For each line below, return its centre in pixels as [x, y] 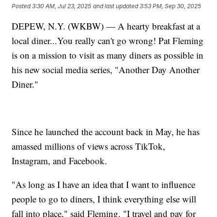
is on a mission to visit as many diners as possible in [108, 55]
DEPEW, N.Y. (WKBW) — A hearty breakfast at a [106, 26]
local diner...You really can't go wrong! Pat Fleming [108, 41]
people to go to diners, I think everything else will [104, 199]
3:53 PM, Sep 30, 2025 [170, 6]
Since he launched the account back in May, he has [106, 132]
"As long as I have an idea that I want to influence [104, 185]
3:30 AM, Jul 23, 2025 [62, 6]
